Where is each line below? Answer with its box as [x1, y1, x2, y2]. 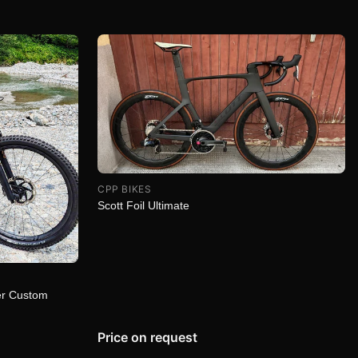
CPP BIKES [97, 183, 152, 196]
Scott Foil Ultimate [97, 199, 189, 213]
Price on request [97, 329, 197, 345]
